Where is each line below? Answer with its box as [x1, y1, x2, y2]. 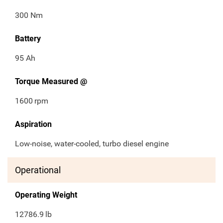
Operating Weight [15, 190, 77, 200]
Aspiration [15, 119, 52, 129]
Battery [15, 34, 41, 44]
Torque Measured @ [15, 77, 87, 87]
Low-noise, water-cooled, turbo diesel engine [15, 139, 169, 149]
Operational [15, 165, 61, 176]
